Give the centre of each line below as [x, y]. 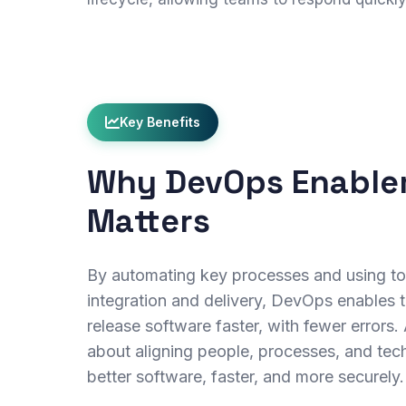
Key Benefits [160, 122]
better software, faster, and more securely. [246, 377]
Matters [149, 221]
